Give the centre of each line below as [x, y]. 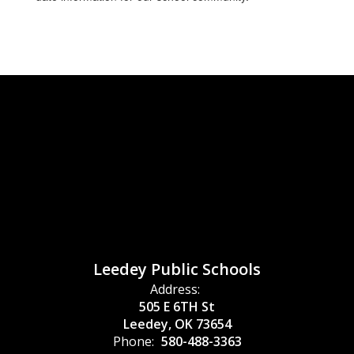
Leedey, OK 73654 [177, 324]
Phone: [133, 341]
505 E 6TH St [177, 307]
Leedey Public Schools [177, 269]
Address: [175, 289]
